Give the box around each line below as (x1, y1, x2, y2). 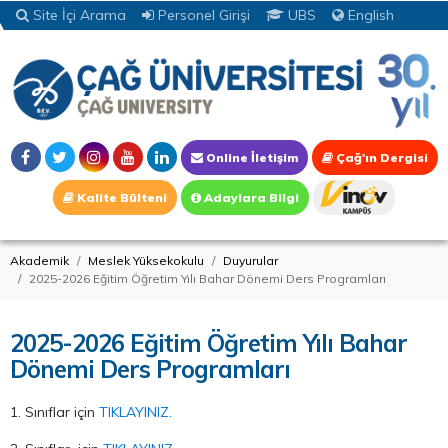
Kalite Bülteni (74, 189, 167, 205)
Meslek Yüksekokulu (88, 252, 204, 268)
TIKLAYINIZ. (99, 402, 172, 421)
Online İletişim (202, 149, 298, 165)
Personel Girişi (158, 6, 250, 24)
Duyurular (223, 252, 278, 268)
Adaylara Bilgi (201, 189, 299, 205)
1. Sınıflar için (10, 402, 99, 421)
